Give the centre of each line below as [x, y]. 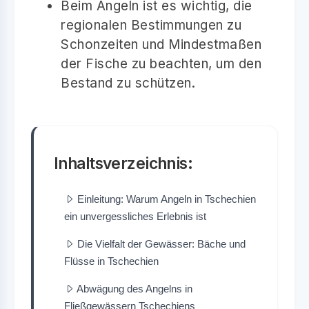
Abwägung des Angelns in [134, 288]
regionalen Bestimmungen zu [151, 25]
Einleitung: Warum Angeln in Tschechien [167, 199]
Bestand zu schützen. [128, 83]
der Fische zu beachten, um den [161, 63]
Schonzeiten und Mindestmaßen [161, 44]
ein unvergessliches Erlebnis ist [135, 216]
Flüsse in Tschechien [111, 261]
